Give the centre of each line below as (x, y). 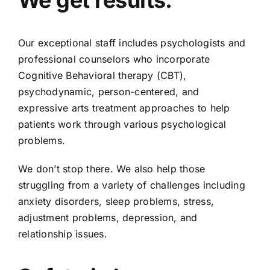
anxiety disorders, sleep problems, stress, (116, 202)
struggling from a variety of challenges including (131, 185)
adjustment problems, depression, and (108, 218)
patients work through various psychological (122, 124)
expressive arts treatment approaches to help (124, 108)
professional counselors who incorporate (114, 59)
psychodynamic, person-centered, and (108, 92)
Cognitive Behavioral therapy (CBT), (102, 76)
